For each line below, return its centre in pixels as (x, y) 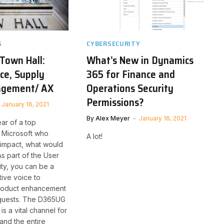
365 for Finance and (131, 74)
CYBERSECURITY (113, 44)
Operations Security (130, 88)
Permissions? (115, 102)
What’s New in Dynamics (140, 60)
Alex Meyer (113, 118)
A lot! (95, 136)
